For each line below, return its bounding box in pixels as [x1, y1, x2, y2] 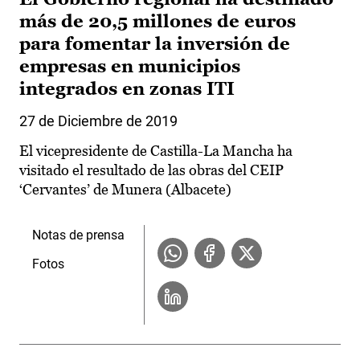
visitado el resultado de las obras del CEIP [19, 162, 284, 179]
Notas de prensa [32, 227, 125, 243]
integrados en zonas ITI [19, 79, 235, 100]
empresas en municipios [19, 56, 240, 77]
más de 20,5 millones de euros [19, 11, 296, 32]
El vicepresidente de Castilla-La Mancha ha [19, 142, 292, 160]
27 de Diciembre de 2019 [19, 112, 178, 130]
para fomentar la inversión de [19, 34, 290, 55]
